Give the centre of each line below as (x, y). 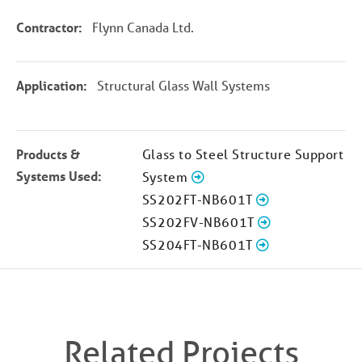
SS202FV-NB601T (200, 221)
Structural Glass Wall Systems (184, 85)
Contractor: (49, 27)
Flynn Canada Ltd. (143, 27)
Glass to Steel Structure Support (243, 154)
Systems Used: (59, 175)
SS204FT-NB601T (199, 244)
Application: (52, 85)
